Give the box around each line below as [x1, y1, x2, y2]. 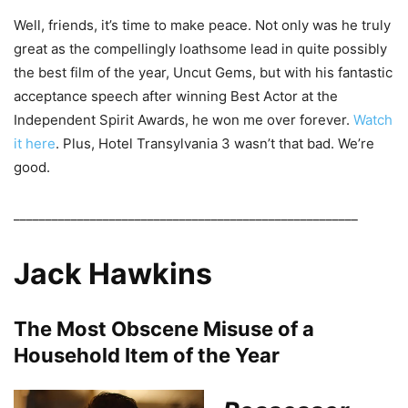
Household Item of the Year [14, 343, 280, 368]
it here [14, 135, 56, 153]
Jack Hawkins [14, 256, 212, 292]
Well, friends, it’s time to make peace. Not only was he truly [14, 16, 391, 35]
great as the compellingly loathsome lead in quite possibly [14, 40, 387, 58]
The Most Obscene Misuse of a [14, 317, 314, 342]
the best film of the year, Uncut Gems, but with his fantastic [14, 64, 393, 82]
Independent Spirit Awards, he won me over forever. [14, 111, 353, 129]
